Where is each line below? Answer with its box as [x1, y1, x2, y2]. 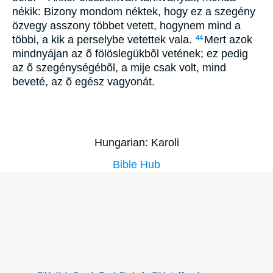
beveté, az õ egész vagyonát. [12, 75, 155, 88]
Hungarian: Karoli [94, 136, 179, 149]
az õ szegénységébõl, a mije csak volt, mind [12, 61, 226, 74]
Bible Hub [113, 158, 160, 171]
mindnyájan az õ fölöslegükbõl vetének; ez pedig [12, 47, 248, 60]
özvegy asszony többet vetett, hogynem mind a [12, 19, 241, 32]
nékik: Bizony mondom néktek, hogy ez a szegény [12, 5, 255, 18]
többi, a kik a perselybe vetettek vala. [12, 33, 195, 46]
